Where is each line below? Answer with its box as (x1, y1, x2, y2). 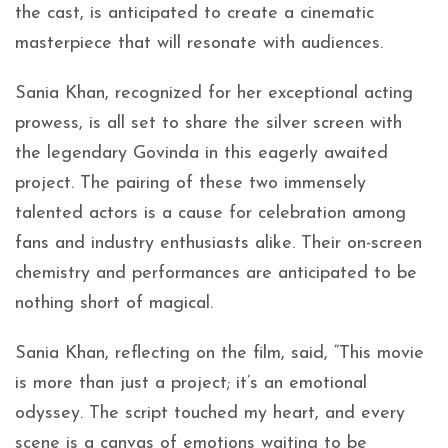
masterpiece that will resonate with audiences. (15, 34, 383, 53)
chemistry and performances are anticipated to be (15, 264, 417, 283)
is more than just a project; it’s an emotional (15, 374, 367, 393)
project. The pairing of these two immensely (15, 174, 366, 193)
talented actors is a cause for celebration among (15, 204, 406, 223)
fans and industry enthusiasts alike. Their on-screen (15, 234, 422, 253)
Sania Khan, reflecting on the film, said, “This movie (15, 344, 424, 363)
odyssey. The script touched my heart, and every (15, 404, 405, 423)
